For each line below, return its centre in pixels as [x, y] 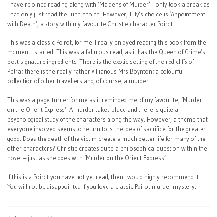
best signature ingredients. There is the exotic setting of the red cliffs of [101, 62]
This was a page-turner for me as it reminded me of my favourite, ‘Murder [105, 100]
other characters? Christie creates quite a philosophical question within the [107, 149]
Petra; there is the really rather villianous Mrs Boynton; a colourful [95, 72]
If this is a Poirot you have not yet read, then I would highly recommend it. [104, 177]
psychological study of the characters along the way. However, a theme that [108, 120]
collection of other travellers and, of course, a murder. [79, 81]
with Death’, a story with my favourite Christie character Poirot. [91, 24]
